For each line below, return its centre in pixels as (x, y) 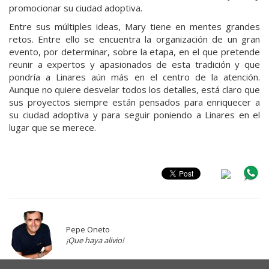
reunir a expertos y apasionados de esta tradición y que (134, 64)
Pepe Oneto (88, 229)
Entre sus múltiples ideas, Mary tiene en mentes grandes (134, 26)
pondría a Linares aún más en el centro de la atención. (134, 77)
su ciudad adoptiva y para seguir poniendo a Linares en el (134, 114)
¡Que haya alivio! (95, 240)
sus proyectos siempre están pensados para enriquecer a (134, 102)
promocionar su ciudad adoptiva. (76, 8)
